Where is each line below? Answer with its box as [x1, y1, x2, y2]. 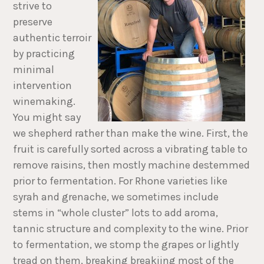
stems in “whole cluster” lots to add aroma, [13, 206, 219, 220]
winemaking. [13, 95, 76, 108]
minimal [13, 63, 55, 77]
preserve [13, 15, 53, 29]
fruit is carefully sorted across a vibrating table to [13, 143, 248, 156]
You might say [13, 111, 81, 124]
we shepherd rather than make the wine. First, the [13, 127, 249, 140]
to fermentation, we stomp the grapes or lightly [13, 238, 239, 252]
